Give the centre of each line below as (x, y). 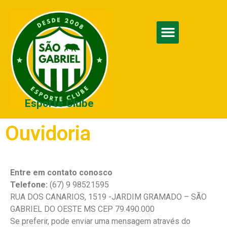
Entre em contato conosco (61, 173)
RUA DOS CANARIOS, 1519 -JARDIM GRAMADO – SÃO (108, 197)
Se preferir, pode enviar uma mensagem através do (100, 221)
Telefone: (29, 185)
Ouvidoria (48, 134)
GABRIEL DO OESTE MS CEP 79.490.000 (82, 209)
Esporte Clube (59, 103)
